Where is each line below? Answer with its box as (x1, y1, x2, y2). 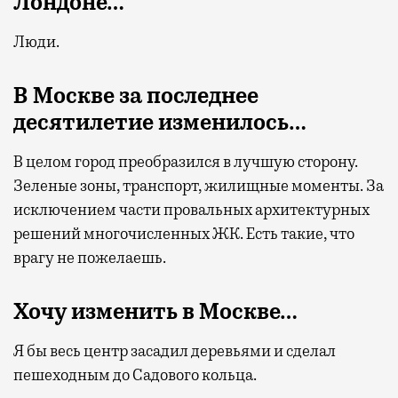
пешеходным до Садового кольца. (13, 364, 257, 385)
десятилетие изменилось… (13, 107, 306, 137)
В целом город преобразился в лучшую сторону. (13, 151, 358, 171)
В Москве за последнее (13, 81, 259, 110)
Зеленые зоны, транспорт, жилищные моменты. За (13, 175, 384, 195)
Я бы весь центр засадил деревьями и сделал (13, 340, 336, 361)
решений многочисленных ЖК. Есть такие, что (13, 223, 354, 243)
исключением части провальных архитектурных (13, 199, 370, 219)
